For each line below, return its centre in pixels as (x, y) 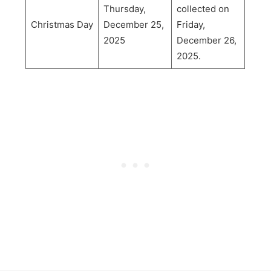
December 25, (133, 24)
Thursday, (124, 8)
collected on (203, 8)
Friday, (191, 24)
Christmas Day (62, 24)
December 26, (206, 40)
